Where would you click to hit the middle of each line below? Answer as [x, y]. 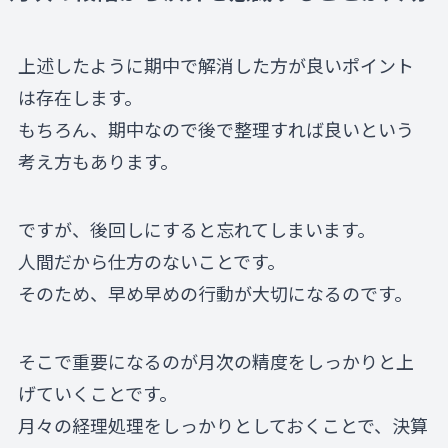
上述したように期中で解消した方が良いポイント [215, 65]
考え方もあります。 [97, 161]
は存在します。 [79, 97]
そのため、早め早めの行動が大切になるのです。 [214, 293]
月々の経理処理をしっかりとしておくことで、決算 [222, 425]
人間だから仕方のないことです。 [151, 261]
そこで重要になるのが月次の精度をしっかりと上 [215, 361]
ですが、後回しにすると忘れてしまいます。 [196, 229]
